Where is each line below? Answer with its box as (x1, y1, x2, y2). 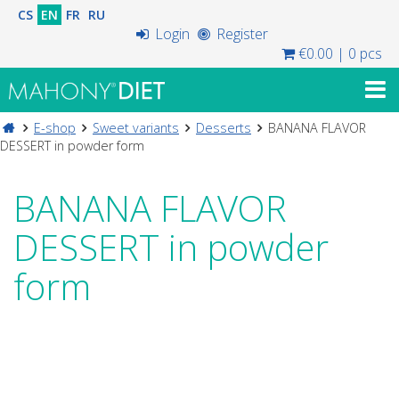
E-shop (34, 119, 76, 136)
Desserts (196, 119, 251, 136)
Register (212, 24, 268, 44)
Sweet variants (93, 119, 179, 136)
